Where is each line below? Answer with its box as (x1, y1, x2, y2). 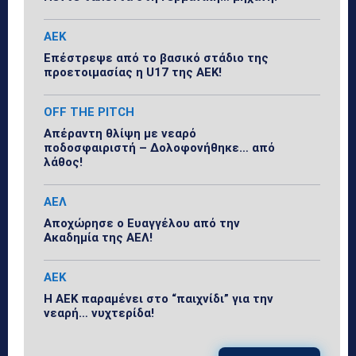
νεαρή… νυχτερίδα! (44, 305, 154, 320)
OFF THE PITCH (44, 104, 134, 119)
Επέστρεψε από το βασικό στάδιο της (44, 50, 269, 65)
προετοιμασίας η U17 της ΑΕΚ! (44, 64, 222, 79)
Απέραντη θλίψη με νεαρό (44, 126, 196, 141)
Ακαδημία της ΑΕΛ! (44, 230, 153, 245)
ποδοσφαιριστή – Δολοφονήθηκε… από (44, 140, 275, 155)
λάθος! (44, 154, 83, 169)
